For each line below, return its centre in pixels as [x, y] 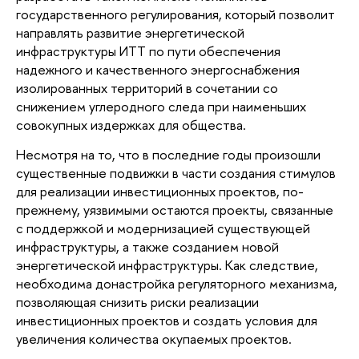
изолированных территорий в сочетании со [147, 88]
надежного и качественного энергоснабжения [158, 70]
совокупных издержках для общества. [131, 125]
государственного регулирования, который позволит [175, 14]
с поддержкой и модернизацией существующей [163, 228]
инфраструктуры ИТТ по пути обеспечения [148, 51]
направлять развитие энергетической [130, 33]
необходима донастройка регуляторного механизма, [177, 283]
